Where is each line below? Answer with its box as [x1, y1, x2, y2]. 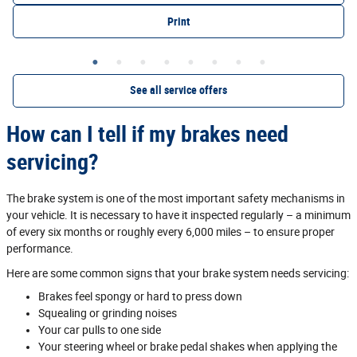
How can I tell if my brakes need [6, 120, 288, 147]
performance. [6, 241, 73, 255]
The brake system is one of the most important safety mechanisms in [6, 191, 345, 205]
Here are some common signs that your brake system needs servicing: [6, 266, 349, 280]
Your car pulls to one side [38, 323, 161, 336]
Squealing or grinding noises [38, 306, 177, 320]
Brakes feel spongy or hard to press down [38, 289, 242, 303]
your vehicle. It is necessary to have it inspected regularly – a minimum [6, 208, 351, 222]
